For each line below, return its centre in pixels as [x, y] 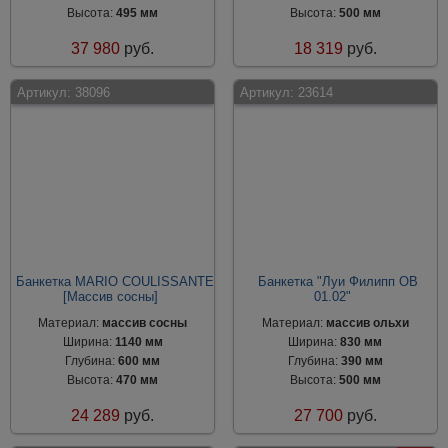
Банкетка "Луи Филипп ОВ [337, 281]
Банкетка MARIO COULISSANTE [115, 281]
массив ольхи [367, 323]
